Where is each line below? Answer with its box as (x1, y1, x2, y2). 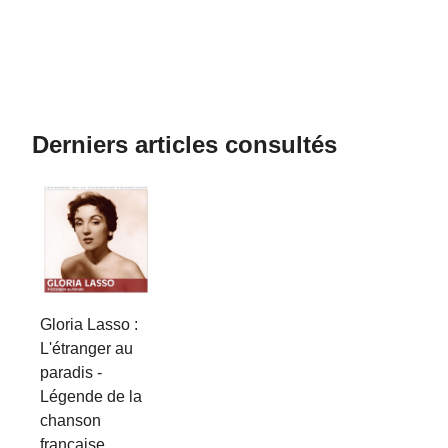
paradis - (40, 364, 102, 382)
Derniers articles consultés (32, 131, 337, 159)
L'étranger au (40, 340, 133, 358)
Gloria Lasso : (40, 316, 138, 334)
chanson (40, 412, 101, 430)
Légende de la (40, 388, 142, 406)
